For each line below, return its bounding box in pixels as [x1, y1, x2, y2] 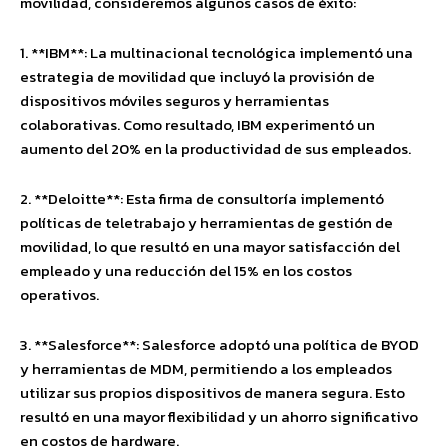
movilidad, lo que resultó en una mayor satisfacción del [20, 235, 400, 258]
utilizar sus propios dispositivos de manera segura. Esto [20, 381, 405, 404]
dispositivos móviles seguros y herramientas [20, 89, 329, 112]
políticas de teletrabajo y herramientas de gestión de [20, 211, 393, 234]
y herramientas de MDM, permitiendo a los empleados [20, 357, 392, 380]
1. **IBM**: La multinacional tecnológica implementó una [20, 41, 413, 64]
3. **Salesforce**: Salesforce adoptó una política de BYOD [20, 333, 419, 356]
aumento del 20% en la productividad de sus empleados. [20, 137, 411, 160]
